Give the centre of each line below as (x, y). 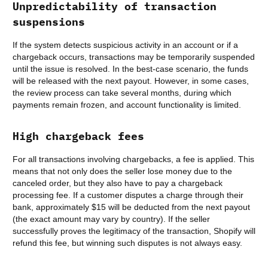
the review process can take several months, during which (122, 93)
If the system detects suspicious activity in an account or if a (125, 45)
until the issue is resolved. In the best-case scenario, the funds (130, 69)
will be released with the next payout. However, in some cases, (131, 81)
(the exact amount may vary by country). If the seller (111, 219)
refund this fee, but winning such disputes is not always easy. (127, 243)
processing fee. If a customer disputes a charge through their (128, 195)
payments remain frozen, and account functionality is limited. (127, 105)
